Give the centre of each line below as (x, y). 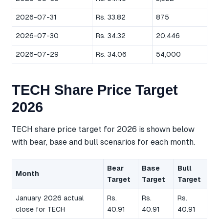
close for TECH (40, 209)
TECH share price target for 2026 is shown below (103, 129)
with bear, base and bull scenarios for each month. (103, 142)
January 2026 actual (50, 198)
